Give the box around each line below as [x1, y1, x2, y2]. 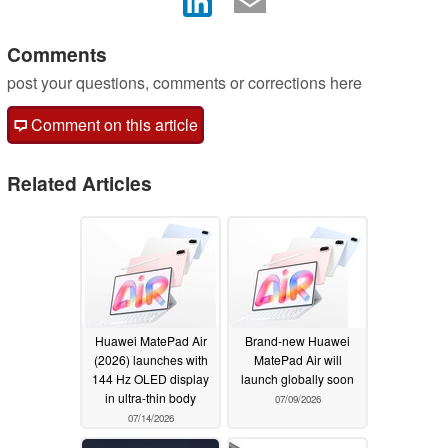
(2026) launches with [93, 350, 208, 368]
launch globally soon [241, 369, 354, 387]
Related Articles [7, 169, 152, 198]
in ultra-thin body [105, 388, 196, 406]
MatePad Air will [253, 350, 342, 368]
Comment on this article [27, 113, 198, 137]
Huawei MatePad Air [94, 331, 207, 349]
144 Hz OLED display [92, 369, 209, 387]
